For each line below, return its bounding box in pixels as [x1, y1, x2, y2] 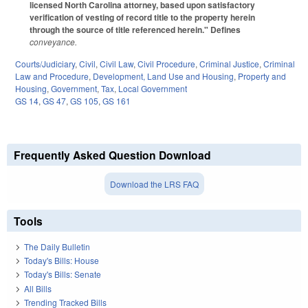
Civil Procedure [137, 58, 195, 70]
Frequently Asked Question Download [14, 147, 211, 164]
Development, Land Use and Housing [93, 70, 234, 82]
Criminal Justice [199, 58, 259, 70]
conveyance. [30, 35, 79, 47]
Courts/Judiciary [15, 58, 75, 70]
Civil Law [100, 58, 133, 70]
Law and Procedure [15, 70, 89, 82]
